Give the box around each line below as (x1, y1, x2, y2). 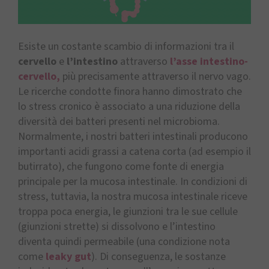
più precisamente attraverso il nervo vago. (60, 68, 251, 84)
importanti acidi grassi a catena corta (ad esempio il (18, 144, 251, 159)
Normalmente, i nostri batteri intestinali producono (18, 128, 248, 144)
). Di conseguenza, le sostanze (91, 249, 226, 264)
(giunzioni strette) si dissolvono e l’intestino (18, 219, 216, 234)
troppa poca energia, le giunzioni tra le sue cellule (18, 204, 238, 219)
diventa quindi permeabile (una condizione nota (18, 234, 230, 249)
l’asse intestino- (168, 53, 248, 69)
